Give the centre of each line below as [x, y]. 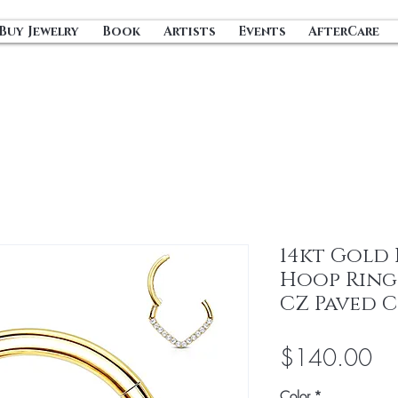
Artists [189, 32]
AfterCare [344, 32]
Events [262, 32]
